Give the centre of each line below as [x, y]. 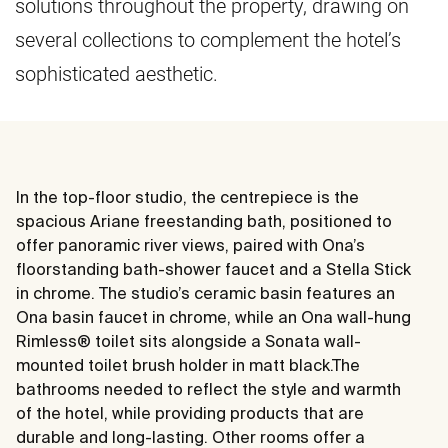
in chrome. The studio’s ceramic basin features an [205, 292]
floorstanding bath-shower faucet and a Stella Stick [213, 268]
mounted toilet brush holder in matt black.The [188, 364]
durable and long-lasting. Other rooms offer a [190, 436]
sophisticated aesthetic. [116, 73]
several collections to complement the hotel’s [208, 39]
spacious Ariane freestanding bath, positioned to [204, 220]
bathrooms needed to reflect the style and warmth [208, 388]
